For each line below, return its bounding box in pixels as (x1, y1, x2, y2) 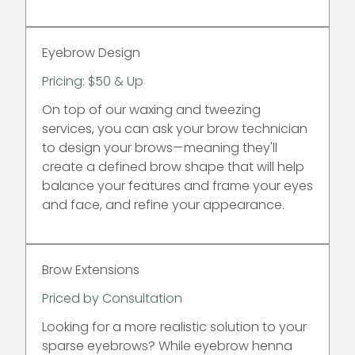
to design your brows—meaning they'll (42, 139, 277, 157)
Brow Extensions (42, 261, 139, 279)
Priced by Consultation (42, 289, 182, 307)
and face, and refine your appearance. (42, 196, 284, 214)
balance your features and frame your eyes (42, 177, 313, 195)
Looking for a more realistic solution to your (42, 318, 307, 336)
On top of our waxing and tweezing (42, 101, 261, 119)
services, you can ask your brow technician (42, 120, 307, 138)
